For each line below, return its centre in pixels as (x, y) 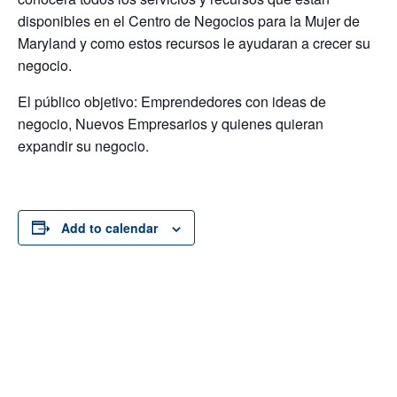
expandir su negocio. (83, 145)
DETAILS (47, 302)
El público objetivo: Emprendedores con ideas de (172, 101)
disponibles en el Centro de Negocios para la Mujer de (189, 20)
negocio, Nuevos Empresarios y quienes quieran (171, 123)
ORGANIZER (240, 302)
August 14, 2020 (64, 348)
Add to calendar (109, 227)
